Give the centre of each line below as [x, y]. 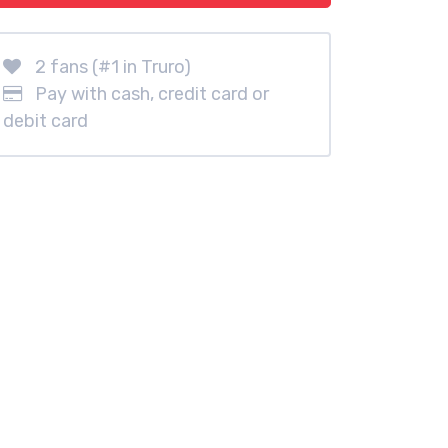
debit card [45, 121]
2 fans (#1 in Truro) [113, 67]
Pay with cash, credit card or [152, 94]
